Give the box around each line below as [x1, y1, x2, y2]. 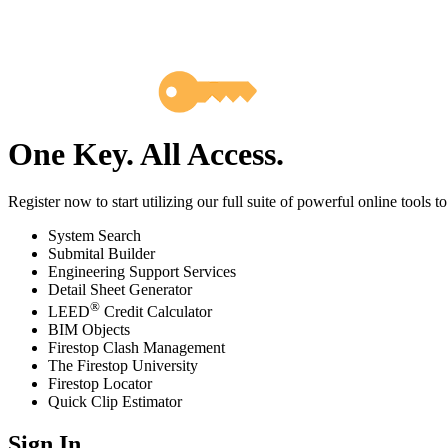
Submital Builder [48, 245, 155, 262]
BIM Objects [48, 321, 130, 339]
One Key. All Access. [8, 136, 284, 172]
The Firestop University [48, 357, 198, 375]
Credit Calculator [100, 303, 212, 321]
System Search [48, 227, 141, 244]
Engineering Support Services [48, 263, 236, 280]
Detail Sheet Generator [48, 281, 192, 298]
